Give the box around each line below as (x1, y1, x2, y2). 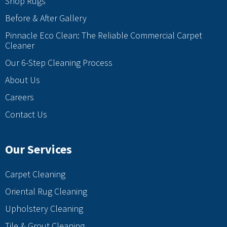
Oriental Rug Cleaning (5, 185, 87, 198)
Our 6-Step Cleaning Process (5, 57, 112, 69)
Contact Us (5, 108, 47, 121)
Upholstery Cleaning (5, 203, 83, 215)
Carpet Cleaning (5, 168, 65, 180)
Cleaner (5, 40, 34, 52)
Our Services (5, 141, 72, 158)
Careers (5, 91, 34, 103)
